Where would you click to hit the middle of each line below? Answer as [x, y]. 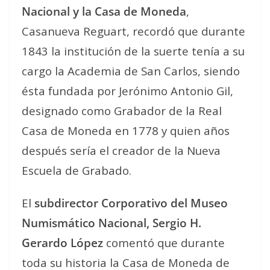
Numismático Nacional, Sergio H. [111, 222]
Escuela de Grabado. [77, 170]
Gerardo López [62, 242]
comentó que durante [164, 242]
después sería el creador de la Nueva [121, 150]
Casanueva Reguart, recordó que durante [133, 31]
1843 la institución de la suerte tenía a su [133, 51]
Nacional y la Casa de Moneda [104, 11]
